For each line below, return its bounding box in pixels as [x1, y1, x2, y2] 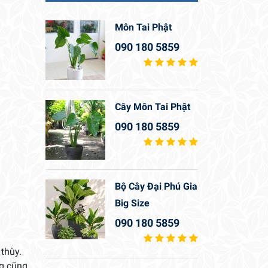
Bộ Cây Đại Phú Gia [115, 181, 197, 193]
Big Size [115, 197, 150, 209]
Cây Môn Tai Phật [115, 101, 190, 113]
